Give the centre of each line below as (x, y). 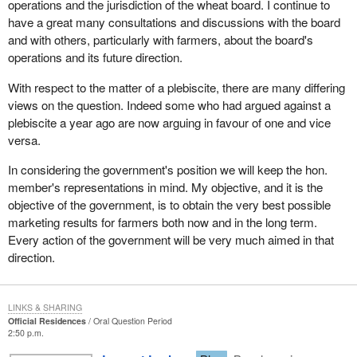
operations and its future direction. (95, 57)
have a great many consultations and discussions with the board (174, 22)
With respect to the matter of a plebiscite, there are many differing (176, 87)
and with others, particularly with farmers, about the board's (160, 40)
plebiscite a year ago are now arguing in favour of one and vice (169, 122)
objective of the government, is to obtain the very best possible (169, 204)
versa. (24, 139)
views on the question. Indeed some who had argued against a (169, 104)
